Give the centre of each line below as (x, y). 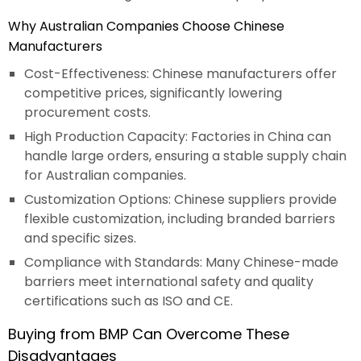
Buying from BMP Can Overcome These (149, 334)
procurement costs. (87, 112)
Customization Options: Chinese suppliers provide (180, 199)
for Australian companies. (105, 175)
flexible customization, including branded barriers (180, 218)
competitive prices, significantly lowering (153, 93)
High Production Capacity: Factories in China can (178, 136)
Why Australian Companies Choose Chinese (146, 26)
